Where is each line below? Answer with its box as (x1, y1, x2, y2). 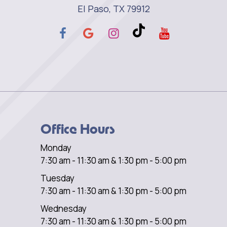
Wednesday (41, 202, 87, 214)
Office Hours (41, 120, 115, 137)
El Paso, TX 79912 (77, 2, 150, 15)
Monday (41, 141, 71, 154)
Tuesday (41, 172, 74, 184)
